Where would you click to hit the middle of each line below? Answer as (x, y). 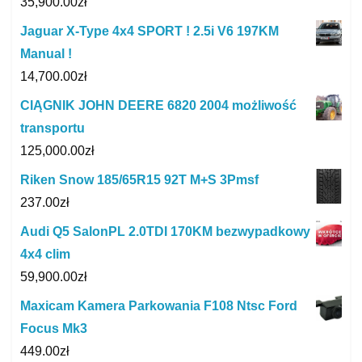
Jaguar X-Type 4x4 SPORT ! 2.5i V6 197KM (149, 31)
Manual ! (46, 53)
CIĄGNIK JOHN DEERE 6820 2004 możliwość (158, 105)
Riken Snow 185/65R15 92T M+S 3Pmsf (139, 179)
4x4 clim (45, 254)
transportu (53, 128)
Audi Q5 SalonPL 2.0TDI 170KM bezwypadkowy (165, 231)
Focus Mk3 (54, 328)
